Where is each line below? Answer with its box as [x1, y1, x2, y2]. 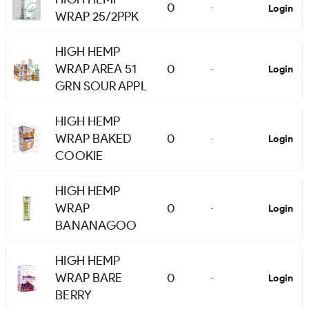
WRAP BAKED [55, 131, 132, 147]
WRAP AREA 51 [55, 61, 137, 77]
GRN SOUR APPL [55, 79, 147, 94]
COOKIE [55, 148, 103, 164]
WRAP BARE [55, 270, 123, 286]
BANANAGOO [55, 218, 137, 234]
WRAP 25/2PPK [55, 9, 139, 25]
